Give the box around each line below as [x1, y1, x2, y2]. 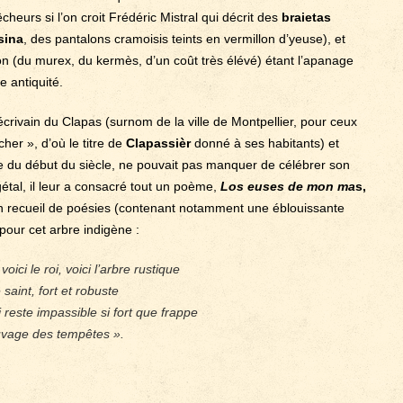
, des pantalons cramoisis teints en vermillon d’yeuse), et [23, 31, 345, 46]
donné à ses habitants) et [191, 136, 339, 150]
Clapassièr [126, 136, 191, 150]
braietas [282, 10, 331, 24]
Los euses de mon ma [220, 179, 355, 193]
